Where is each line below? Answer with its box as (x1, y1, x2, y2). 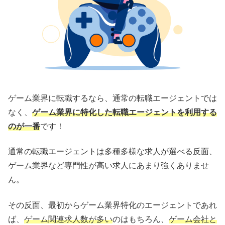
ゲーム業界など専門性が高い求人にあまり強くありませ (8, 161, 209, 170)
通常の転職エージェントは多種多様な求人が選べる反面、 (8, 147, 217, 156)
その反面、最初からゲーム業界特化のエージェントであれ (8, 200, 217, 209)
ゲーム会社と (169, 214, 217, 223)
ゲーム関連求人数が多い (24, 214, 113, 223)
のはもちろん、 (113, 214, 169, 223)
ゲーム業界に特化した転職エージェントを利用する (32, 107, 217, 117)
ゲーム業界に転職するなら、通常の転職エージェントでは (8, 93, 217, 102)
